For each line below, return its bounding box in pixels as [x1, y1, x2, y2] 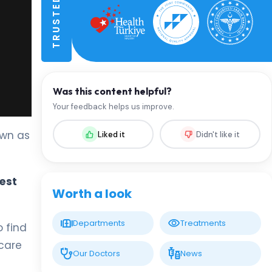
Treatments [180, 217, 226, 229]
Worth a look [52, 185, 132, 202]
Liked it [97, 129, 125, 140]
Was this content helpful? [53, 85, 172, 97]
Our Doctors [73, 248, 120, 260]
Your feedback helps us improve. [53, 101, 174, 112]
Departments [73, 217, 125, 229]
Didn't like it [196, 129, 240, 140]
